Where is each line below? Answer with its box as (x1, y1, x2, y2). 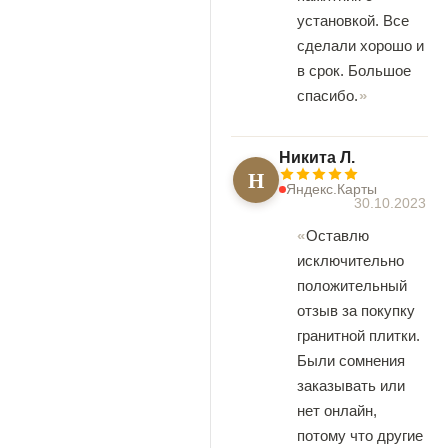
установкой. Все (297, 12, 409, 29)
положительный (297, 277, 407, 294)
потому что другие (297, 427, 423, 444)
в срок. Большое (297, 62, 411, 79)
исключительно (297, 252, 404, 269)
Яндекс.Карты (286, 181, 377, 197)
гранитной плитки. (297, 327, 420, 344)
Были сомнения (297, 352, 405, 369)
